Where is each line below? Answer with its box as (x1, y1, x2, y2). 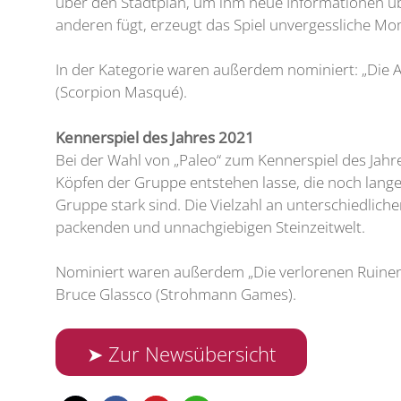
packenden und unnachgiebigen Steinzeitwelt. (55, 216, 365, 237)
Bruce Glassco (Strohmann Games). (55, 284, 296, 304)
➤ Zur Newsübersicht (87, 339, 277, 367)
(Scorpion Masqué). (55, 81, 191, 102)
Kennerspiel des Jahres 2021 (55, 126, 254, 148)
